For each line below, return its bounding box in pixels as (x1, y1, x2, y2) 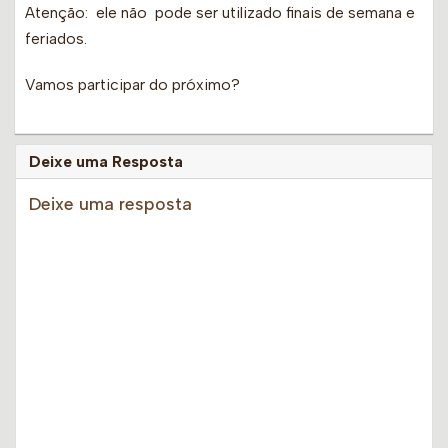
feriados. (25, 29, 87, 49)
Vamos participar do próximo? (25, 75, 240, 95)
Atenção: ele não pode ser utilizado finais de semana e (25, 3, 415, 23)
